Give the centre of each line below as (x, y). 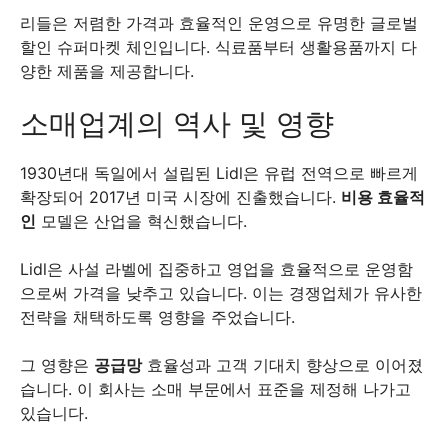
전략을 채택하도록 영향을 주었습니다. (157, 316)
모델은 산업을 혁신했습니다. (141, 220)
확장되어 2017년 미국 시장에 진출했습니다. (180, 196)
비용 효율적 (383, 196)
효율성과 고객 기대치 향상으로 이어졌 (282, 364)
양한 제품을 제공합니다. (107, 70)
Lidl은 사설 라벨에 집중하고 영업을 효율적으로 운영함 (216, 268)
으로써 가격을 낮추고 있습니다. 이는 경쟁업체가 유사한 (221, 292)
